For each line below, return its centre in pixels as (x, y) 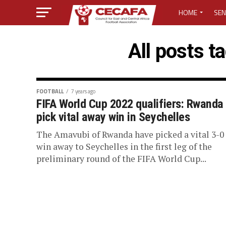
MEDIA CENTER (201, 39)
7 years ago (83, 91)
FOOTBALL (50, 91)
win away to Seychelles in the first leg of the (124, 147)
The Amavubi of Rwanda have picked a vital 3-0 (130, 134)
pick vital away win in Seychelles (113, 117)
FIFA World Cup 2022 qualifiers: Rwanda (130, 104)
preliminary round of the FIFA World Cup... (121, 159)
